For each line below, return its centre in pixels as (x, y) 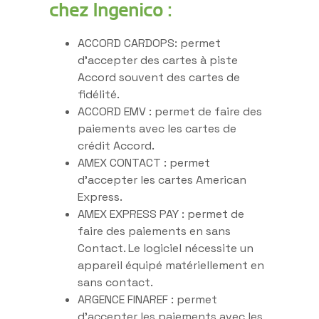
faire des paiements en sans (154, 231)
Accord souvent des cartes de (159, 77)
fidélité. (99, 94)
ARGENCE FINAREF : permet (147, 299)
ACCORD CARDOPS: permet (149, 43)
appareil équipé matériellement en (171, 265)
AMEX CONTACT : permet (144, 162)
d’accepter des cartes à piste (158, 60)
